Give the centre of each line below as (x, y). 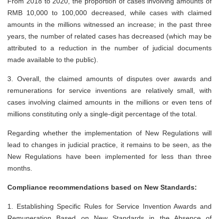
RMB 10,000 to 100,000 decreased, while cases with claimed (109, 13)
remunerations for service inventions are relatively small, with (109, 91)
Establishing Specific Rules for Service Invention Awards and (114, 207)
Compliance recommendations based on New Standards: (102, 187)
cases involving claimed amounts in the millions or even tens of (109, 102)
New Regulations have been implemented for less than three (109, 157)
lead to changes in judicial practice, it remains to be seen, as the (109, 145)
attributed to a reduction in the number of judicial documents (109, 48)
